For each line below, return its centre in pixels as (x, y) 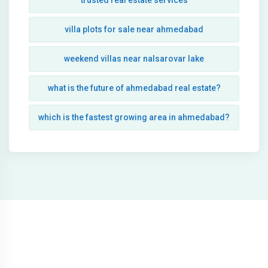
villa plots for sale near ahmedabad (134, 30)
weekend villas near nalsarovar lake (134, 59)
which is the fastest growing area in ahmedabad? (134, 118)
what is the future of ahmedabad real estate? (134, 88)
